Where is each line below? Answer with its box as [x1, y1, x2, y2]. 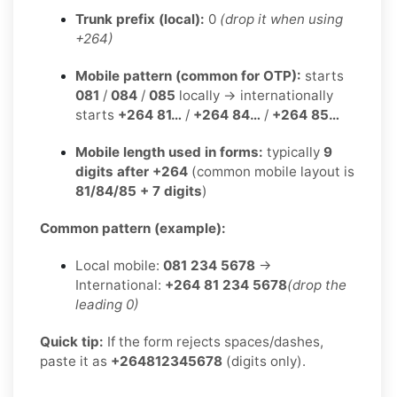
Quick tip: [40, 332, 104, 350]
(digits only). [222, 352, 306, 370]
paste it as [40, 352, 111, 370]
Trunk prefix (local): [75, 10, 205, 27]
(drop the [287, 276, 346, 293]
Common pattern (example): [40, 219, 226, 237]
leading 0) [75, 295, 139, 313]
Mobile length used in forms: [75, 143, 263, 160]
